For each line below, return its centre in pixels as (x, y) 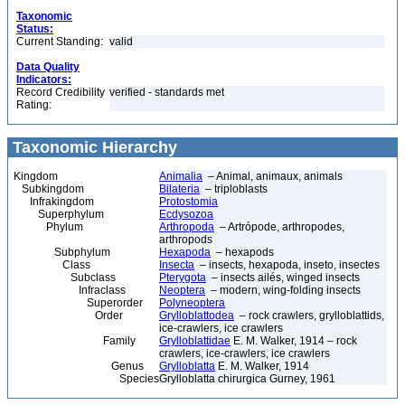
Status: (35, 29)
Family (75, 341)
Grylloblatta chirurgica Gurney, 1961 (247, 379)
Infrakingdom (54, 202)
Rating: (34, 105)
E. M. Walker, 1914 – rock (294, 341)
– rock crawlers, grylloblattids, (309, 316)
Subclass (65, 278)
